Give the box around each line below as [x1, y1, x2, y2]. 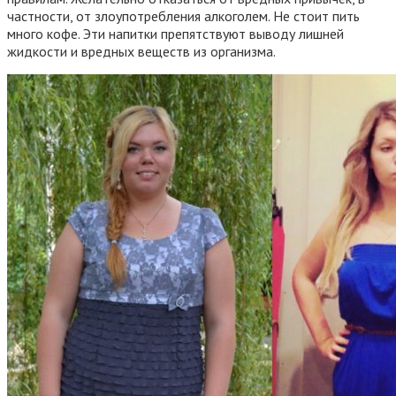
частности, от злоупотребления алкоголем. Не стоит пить [7, 6, 360, 25]
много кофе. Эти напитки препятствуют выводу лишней [7, 24, 344, 42]
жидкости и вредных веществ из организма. [7, 42, 276, 60]
